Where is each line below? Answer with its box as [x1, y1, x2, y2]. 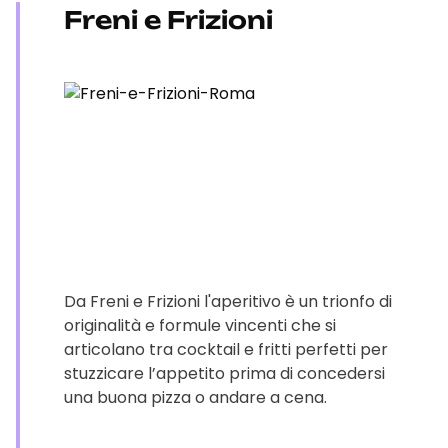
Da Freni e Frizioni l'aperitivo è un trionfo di [64, 290, 392, 313]
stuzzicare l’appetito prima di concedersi [64, 362, 385, 385]
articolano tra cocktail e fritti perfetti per [64, 338, 388, 361]
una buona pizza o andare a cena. [64, 386, 327, 409]
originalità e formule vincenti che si [64, 314, 336, 337]
